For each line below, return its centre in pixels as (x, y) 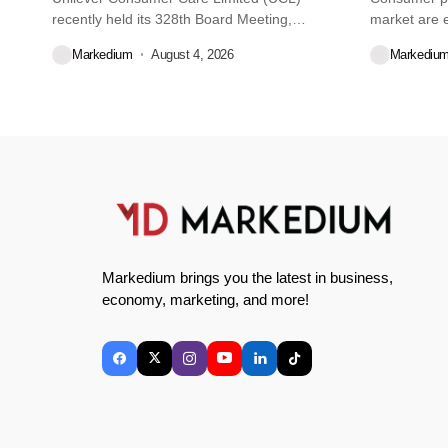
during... (78, 39)
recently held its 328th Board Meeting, (172, 18)
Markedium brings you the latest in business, (247, 277)
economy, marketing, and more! (205, 299)
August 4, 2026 (192, 55)
